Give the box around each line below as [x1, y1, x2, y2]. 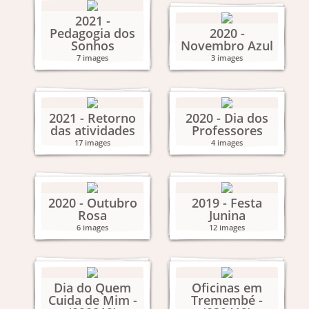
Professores [191, 122, 263, 139]
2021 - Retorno [49, 110, 136, 126]
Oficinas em [192, 279, 262, 296]
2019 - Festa [192, 195, 262, 211]
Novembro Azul [181, 37, 273, 54]
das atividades [50, 122, 135, 139]
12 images [209, 222, 245, 232]
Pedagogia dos [50, 25, 135, 41]
